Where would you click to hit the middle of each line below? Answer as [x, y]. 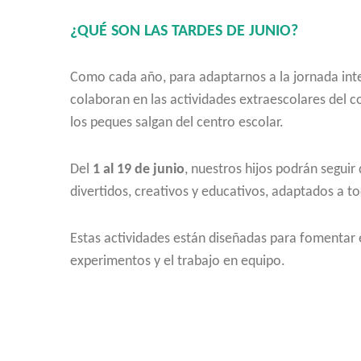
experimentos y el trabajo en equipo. [178, 261]
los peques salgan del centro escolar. [177, 123]
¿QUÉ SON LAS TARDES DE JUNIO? [184, 31]
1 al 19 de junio [139, 170]
